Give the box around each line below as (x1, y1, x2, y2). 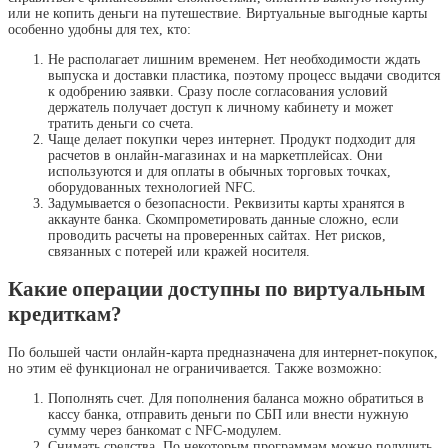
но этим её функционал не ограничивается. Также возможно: (8, 360, 382, 376)
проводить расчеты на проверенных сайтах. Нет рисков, (48, 227, 386, 243)
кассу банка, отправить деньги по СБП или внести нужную (48, 406, 408, 422)
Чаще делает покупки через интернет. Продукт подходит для (48, 131, 415, 147)
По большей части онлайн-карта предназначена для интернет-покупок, (8, 344, 438, 360)
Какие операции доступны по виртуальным (8, 277, 425, 302)
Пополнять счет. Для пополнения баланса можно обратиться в (48, 390, 424, 406)
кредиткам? (8, 302, 122, 327)
